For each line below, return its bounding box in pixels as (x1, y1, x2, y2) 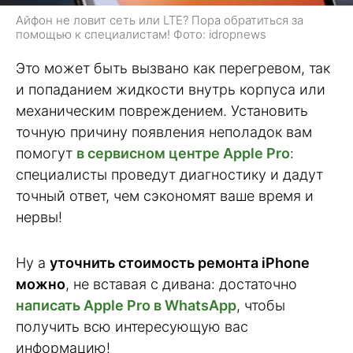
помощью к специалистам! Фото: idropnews (16, 26, 266, 42)
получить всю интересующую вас (16, 318, 248, 336)
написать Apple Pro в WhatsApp (16, 297, 236, 314)
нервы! (16, 208, 62, 225)
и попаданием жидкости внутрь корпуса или (16, 80, 325, 98)
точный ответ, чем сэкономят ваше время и (16, 187, 314, 204)
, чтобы (236, 297, 285, 314)
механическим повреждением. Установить (16, 102, 308, 119)
